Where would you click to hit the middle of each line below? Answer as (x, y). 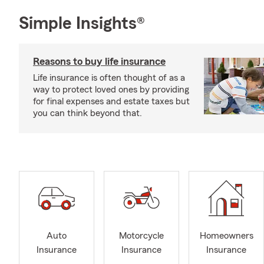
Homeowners (226, 236)
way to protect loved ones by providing (111, 90)
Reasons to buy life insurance (99, 61)
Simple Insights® (82, 24)
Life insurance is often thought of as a (109, 78)
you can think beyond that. (88, 113)
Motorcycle (141, 236)
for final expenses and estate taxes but (111, 101)
